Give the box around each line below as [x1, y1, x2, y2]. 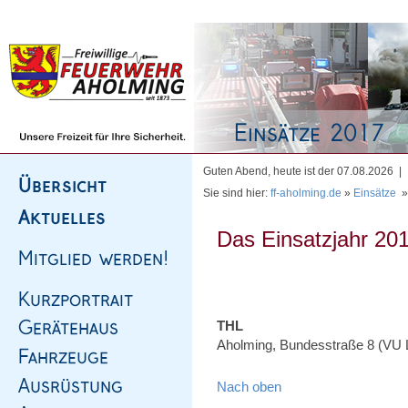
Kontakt [200, 5, 238, 17]
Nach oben [217, 379, 281, 394]
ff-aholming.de [270, 187, 342, 199]
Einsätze [353, 187, 396, 199]
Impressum [138, 5, 192, 17]
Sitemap [88, 5, 129, 17]
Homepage [25, 5, 80, 17]
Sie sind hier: [203, 187, 270, 199]
